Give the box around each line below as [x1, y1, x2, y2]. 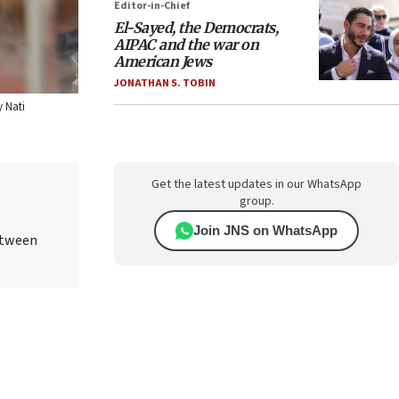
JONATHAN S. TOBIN [114, 76, 216, 91]
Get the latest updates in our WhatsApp [151, 175, 362, 193]
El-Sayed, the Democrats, [114, 19, 278, 37]
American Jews [114, 53, 212, 70]
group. [239, 192, 274, 210]
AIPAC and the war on [114, 36, 258, 53]
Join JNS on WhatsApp [193, 223, 338, 238]
